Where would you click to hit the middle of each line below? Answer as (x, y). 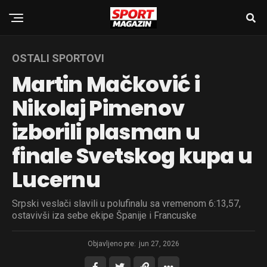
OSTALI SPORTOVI (58, 58)
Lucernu (56, 180)
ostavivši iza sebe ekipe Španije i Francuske (104, 215)
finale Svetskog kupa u (132, 156)
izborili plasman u (106, 132)
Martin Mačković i (106, 84)
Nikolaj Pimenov (98, 108)
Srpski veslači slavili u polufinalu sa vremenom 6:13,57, (126, 204)
